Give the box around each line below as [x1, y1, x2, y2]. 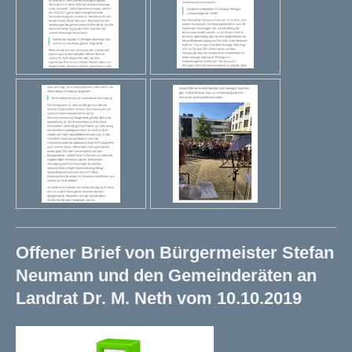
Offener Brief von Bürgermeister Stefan [16, 243, 334, 262]
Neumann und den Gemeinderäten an [16, 266, 317, 285]
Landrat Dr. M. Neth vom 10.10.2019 [16, 288, 302, 308]
